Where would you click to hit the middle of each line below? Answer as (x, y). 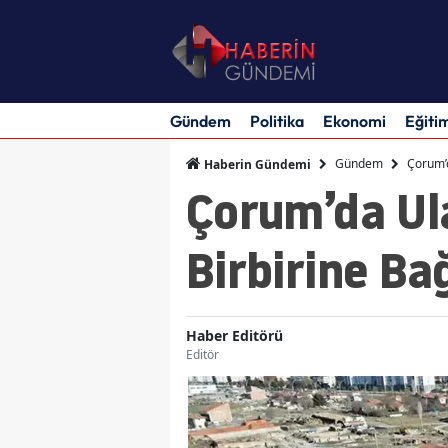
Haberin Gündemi (256, 164)
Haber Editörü (234, 335)
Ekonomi (354, 120)
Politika (277, 120)
